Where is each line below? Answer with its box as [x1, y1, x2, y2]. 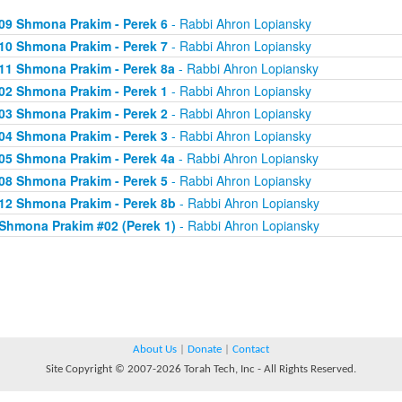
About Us [133, 344, 177, 355]
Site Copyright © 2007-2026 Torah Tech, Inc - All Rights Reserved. [46, 363, 356, 375]
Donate [188, 344, 222, 355]
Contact [232, 344, 269, 355]
